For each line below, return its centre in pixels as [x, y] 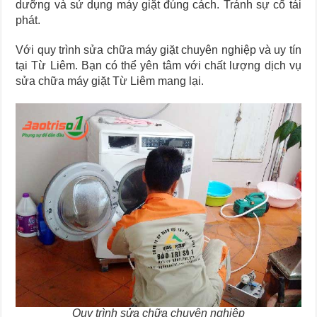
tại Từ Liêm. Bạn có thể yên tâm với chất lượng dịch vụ [158, 65]
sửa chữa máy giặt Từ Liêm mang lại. [110, 81]
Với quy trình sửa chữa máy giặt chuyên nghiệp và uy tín [158, 50]
